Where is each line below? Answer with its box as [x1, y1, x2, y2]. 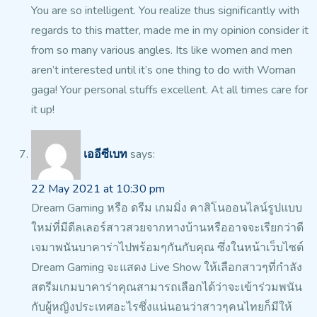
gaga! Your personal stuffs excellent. [31, 82, 208, 98]
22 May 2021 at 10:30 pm [31, 181, 165, 197]
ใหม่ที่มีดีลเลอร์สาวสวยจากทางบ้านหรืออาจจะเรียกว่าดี [31, 220, 304, 236]
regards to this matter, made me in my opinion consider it [31, 23, 309, 39]
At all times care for [208, 82, 308, 98]
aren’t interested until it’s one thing [31, 62, 201, 79]
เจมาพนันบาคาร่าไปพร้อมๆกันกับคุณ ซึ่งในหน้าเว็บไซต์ [31, 240, 304, 256]
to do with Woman [201, 62, 296, 79]
